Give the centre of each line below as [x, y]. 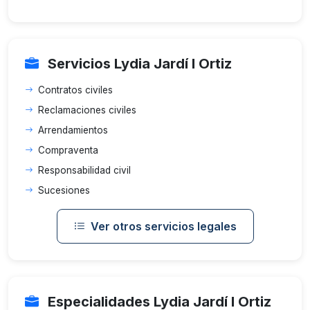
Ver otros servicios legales [163, 226]
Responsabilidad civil [84, 170]
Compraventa [68, 150]
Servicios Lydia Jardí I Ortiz [138, 64]
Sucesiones [64, 190]
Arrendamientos [73, 130]
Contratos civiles [75, 90]
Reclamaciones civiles [87, 110]
